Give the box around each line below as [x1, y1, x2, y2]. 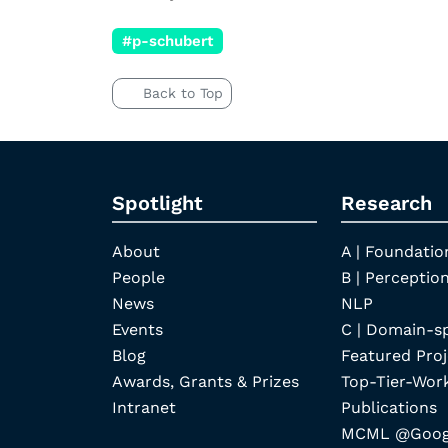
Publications [340, 397, 437, 417]
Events [112, 319, 163, 339]
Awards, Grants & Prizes [112, 371, 299, 391]
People [112, 267, 165, 287]
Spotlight [112, 190, 203, 215]
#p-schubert [121, 31, 213, 50]
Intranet [112, 397, 176, 417]
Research [340, 190, 432, 215]
